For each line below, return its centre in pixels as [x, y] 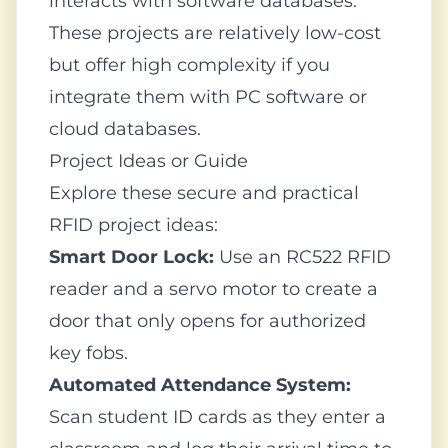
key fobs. [88, 353]
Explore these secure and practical [204, 193]
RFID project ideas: [133, 225]
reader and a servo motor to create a [213, 289]
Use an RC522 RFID [302, 257]
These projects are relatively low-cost [215, 33]
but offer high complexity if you [189, 65]
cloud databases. [125, 129]
